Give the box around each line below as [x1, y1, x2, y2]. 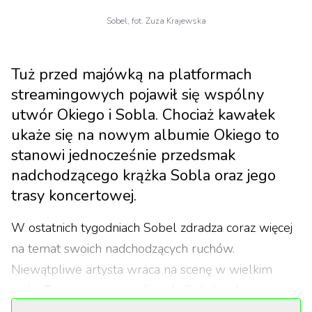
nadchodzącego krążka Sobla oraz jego [11, 165, 276, 186]
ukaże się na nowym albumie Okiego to [11, 125, 279, 146]
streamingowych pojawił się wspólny [11, 84, 264, 105]
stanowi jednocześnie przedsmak [11, 145, 235, 166]
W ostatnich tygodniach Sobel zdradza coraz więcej [11, 219, 292, 236]
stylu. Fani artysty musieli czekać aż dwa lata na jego [11, 282, 299, 299]
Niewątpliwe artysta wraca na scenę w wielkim [11, 261, 272, 278]
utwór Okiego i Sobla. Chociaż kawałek [11, 104, 275, 125]
